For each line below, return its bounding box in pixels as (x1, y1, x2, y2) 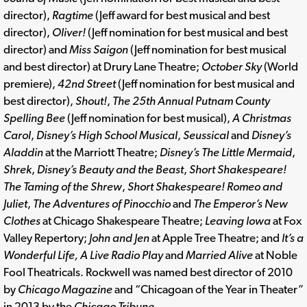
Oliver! (52, 25, 86, 40)
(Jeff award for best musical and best (93, 8, 270, 23)
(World (262, 60, 298, 74)
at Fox (271, 214, 302, 228)
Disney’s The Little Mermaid (160, 145, 292, 160)
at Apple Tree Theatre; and (149, 231, 282, 245)
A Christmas (232, 111, 291, 125)
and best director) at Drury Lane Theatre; (3, 60, 201, 74)
